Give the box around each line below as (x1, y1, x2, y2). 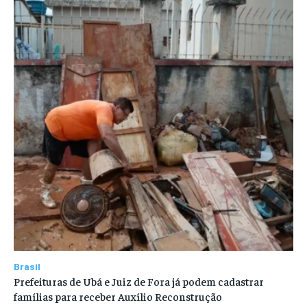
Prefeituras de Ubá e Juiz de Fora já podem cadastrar (14, 274, 264, 288)
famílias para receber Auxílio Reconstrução (14, 289, 222, 304)
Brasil (14, 260, 40, 273)
